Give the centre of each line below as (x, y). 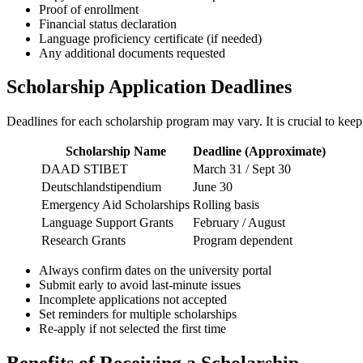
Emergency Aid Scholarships (115, 205)
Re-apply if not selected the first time (132, 329)
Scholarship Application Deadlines (149, 87)
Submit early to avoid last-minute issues (140, 285)
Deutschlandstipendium (101, 187)
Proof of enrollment (89, 9)
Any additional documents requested (132, 53)
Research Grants (83, 241)
